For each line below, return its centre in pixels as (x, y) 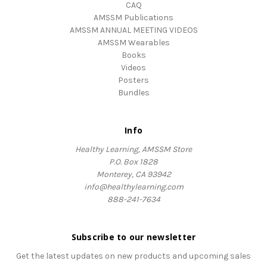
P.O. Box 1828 (133, 162)
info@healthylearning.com (133, 187)
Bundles (133, 92)
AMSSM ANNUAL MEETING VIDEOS (133, 30)
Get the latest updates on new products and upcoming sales (133, 256)
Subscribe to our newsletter (133, 237)
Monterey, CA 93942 (133, 174)
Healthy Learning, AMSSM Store (133, 149)
